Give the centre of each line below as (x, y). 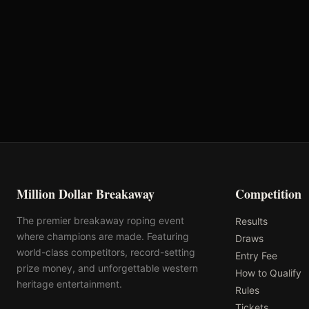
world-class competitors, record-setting (106, 252)
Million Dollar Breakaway (86, 194)
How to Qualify (268, 273)
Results (251, 221)
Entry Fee (256, 256)
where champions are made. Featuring (103, 236)
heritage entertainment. (69, 284)
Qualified (134, 66)
